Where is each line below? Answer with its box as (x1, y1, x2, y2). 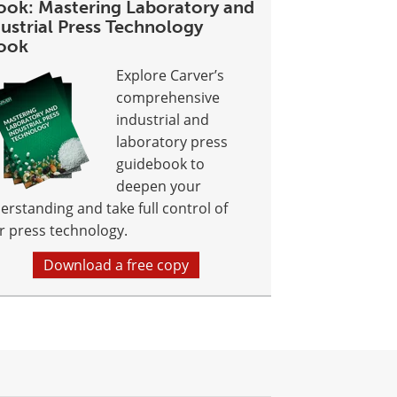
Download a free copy (43, 255, 190, 276)
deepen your (116, 176, 202, 197)
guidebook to (116, 154, 206, 175)
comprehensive (116, 88, 221, 108)
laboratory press (116, 132, 229, 152)
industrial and (116, 110, 210, 130)
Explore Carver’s (116, 66, 225, 86)
